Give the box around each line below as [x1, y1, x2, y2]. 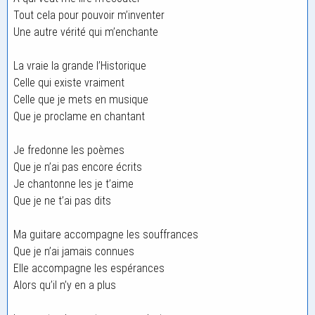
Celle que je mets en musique [13, 93, 148, 106]
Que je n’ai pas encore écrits [13, 160, 142, 174]
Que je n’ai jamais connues [13, 245, 134, 258]
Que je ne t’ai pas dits [13, 194, 111, 207]
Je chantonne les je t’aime [13, 177, 134, 191]
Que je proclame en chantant [13, 110, 145, 123]
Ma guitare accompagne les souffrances [13, 228, 198, 241]
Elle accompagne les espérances [13, 262, 165, 275]
